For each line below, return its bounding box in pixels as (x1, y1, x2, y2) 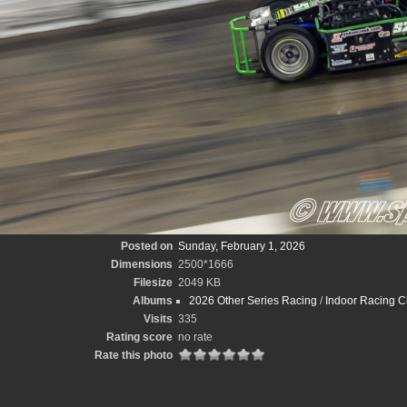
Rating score (106, 331, 173, 343)
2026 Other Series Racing (189, 294, 317, 307)
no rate (178, 331, 213, 343)
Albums (133, 294, 173, 307)
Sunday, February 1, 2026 (178, 240, 305, 253)
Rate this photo (94, 349, 173, 362)
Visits (144, 313, 173, 325)
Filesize (134, 276, 173, 289)
